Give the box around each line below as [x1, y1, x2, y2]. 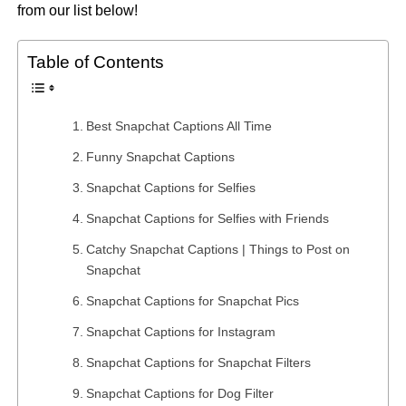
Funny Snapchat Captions [85, 150, 235, 165]
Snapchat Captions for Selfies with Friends [85, 211, 329, 227]
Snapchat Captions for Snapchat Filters [85, 355, 311, 371]
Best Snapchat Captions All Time [85, 119, 272, 134]
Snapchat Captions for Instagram [85, 324, 275, 340]
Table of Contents [26, 53, 164, 72]
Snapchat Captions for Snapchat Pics [85, 294, 299, 309]
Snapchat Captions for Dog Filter [85, 386, 274, 401]
